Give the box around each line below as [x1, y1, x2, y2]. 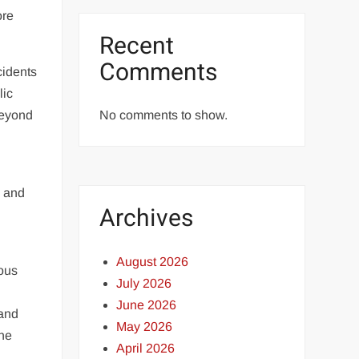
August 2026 [116, 254, 189, 268]
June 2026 [116, 297, 177, 312]
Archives [99, 201, 194, 236]
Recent [99, 28, 175, 64]
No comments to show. [99, 108, 228, 122]
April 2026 [116, 341, 175, 355]
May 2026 [116, 319, 173, 333]
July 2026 [116, 276, 172, 290]
